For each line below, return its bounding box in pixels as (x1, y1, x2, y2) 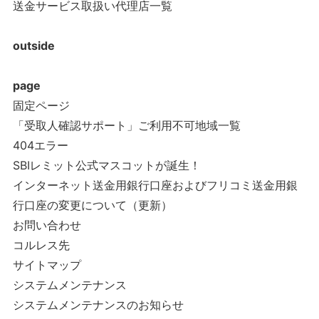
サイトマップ (12, 258, 81, 272)
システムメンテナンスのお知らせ (12, 298, 184, 312)
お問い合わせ (12, 218, 81, 232)
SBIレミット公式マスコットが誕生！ (12, 158, 201, 172)
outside (12, 38, 55, 53)
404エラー (12, 138, 68, 152)
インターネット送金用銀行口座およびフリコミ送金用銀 (12, 178, 298, 192)
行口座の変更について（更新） (12, 198, 172, 212)
